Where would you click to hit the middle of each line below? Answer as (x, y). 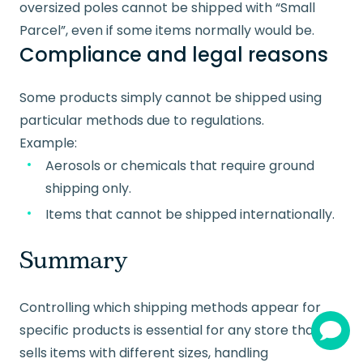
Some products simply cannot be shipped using (171, 98)
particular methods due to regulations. (142, 121)
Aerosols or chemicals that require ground (180, 166)
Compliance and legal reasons (174, 55)
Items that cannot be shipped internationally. (190, 215)
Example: (48, 143)
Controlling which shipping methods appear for (170, 308)
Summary (74, 261)
